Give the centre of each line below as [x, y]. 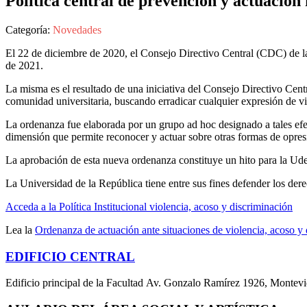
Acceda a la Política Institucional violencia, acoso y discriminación [149, 206]
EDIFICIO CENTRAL [70, 256]
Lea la [20, 230]
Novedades [77, 29]
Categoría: [29, 29]
